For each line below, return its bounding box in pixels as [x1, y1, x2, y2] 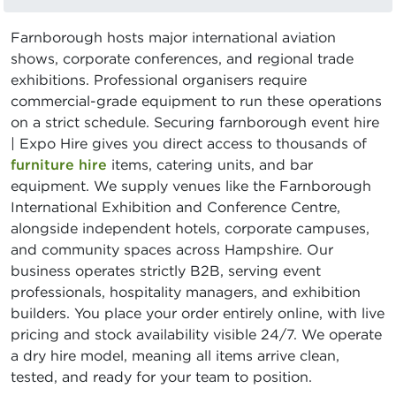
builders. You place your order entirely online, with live [11, 304, 385, 322]
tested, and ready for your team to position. [11, 368, 312, 385]
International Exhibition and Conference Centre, [11, 198, 340, 216]
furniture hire [11, 156, 107, 173]
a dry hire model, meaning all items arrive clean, [11, 346, 339, 364]
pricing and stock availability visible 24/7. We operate [11, 325, 382, 343]
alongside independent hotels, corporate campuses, [11, 219, 369, 237]
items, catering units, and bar [107, 156, 313, 173]
